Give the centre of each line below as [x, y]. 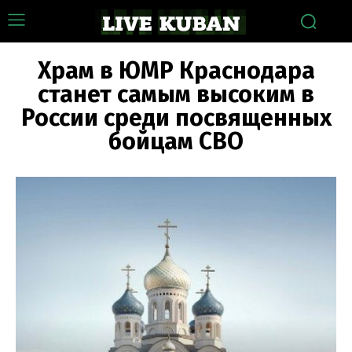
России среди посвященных [176, 118]
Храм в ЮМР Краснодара [176, 71]
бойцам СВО [176, 141]
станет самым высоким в [176, 94]
